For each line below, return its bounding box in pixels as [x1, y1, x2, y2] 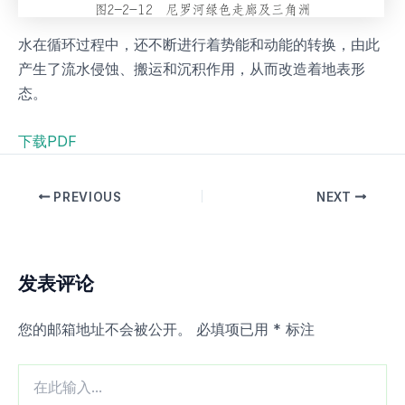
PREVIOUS [50, 189, 122, 204]
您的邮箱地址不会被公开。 [18, 320, 192, 339]
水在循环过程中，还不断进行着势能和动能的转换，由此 [18, 34, 380, 53]
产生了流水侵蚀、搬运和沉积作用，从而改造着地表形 [18, 59, 365, 78]
